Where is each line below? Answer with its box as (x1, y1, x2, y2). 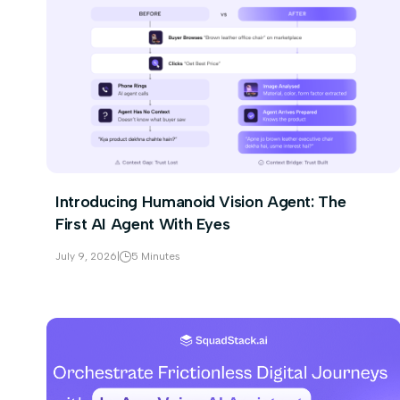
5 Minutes (131, 250, 180, 262)
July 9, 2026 (55, 250, 117, 262)
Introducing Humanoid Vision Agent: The (55, 192, 346, 212)
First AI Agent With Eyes (55, 214, 230, 234)
